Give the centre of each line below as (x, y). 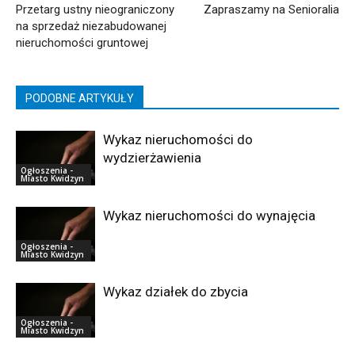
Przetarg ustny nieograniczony (95, 9)
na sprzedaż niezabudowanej (91, 26)
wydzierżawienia (152, 157)
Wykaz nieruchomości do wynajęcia (209, 215)
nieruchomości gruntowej (82, 42)
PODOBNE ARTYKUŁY (80, 98)
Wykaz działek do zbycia (176, 291)
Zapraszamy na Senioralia (271, 9)
